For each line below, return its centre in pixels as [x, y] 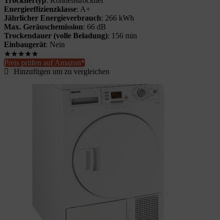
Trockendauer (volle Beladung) [56, 36]
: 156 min [122, 36]
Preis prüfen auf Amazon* [44, 63]
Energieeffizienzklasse [40, 9]
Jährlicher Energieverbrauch [53, 18]
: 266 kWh [118, 18]
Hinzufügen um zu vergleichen [62, 71]
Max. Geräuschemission [43, 27]
